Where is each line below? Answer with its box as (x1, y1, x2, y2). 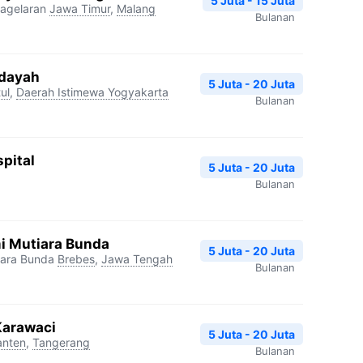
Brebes (58, 251, 95, 266)
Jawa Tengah (101, 251, 173, 266)
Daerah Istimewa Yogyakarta (16, 84, 169, 99)
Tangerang (32, 335, 90, 349)
